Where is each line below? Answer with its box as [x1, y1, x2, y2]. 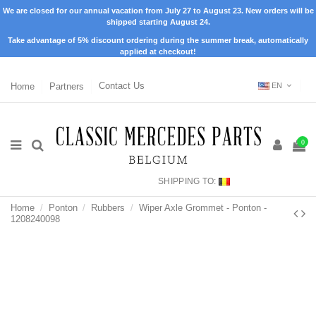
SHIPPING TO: [158, 176, 217, 186]
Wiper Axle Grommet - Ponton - [138, 202, 267, 213]
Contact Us [99, 80, 145, 92]
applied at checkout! [120, 47, 196, 56]
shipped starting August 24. [106, 18, 210, 26]
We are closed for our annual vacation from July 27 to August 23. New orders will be [2, 6, 314, 15]
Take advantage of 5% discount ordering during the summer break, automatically [8, 35, 308, 44]
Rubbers [91, 202, 126, 213]
